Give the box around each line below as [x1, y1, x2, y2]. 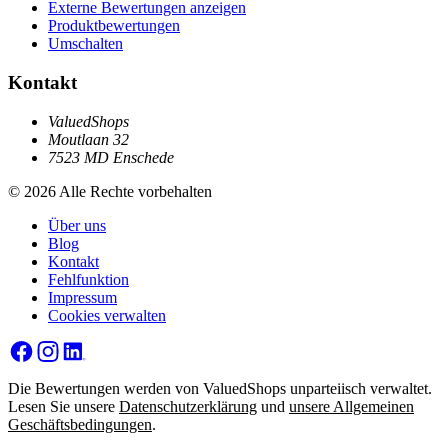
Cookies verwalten [48, 306, 166, 324]
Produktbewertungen [48, 17, 180, 35]
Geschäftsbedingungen [8, 416, 152, 434]
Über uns [48, 216, 106, 234]
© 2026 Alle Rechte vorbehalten [8, 182, 212, 200]
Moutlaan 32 [48, 130, 129, 148]
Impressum [48, 288, 117, 306]
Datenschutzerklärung [119, 398, 257, 416]
